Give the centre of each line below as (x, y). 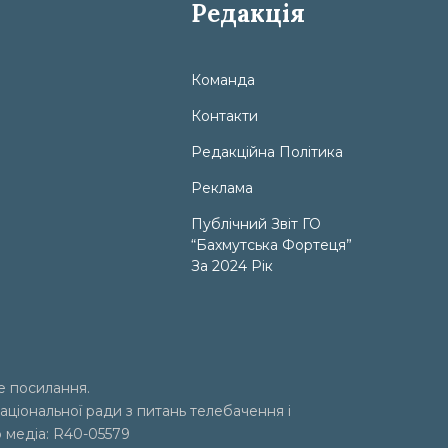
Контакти (224, 116)
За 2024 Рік (232, 266)
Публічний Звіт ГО (256, 224)
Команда (223, 80)
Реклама (222, 188)
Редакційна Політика (267, 152)
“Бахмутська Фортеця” (271, 245)
